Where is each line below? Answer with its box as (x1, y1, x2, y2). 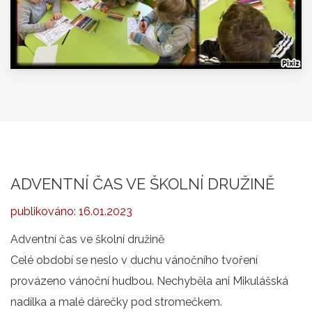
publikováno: (10, 205, 79, 218)
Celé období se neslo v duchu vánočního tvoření (10, 253, 258, 267)
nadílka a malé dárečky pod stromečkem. (10, 295, 222, 309)
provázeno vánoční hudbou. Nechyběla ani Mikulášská (10, 274, 288, 288)
